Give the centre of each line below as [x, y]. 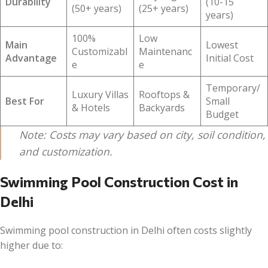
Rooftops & [164, 94]
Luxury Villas [100, 94]
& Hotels [91, 107]
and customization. [66, 151]
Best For [25, 101]
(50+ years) [97, 8]
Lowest [222, 45]
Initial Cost [230, 58]
